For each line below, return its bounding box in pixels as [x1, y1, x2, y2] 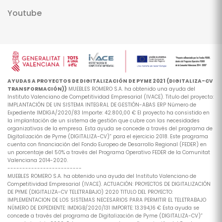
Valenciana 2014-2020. [7, 157, 68, 164]
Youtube [7, 7, 42, 19]
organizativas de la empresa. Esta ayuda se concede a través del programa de [7, 125, 213, 132]
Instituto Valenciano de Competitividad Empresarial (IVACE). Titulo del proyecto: [7, 93, 214, 101]
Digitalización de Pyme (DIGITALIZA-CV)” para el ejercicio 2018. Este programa [7, 133, 208, 140]
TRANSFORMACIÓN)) [7, 85, 67, 93]
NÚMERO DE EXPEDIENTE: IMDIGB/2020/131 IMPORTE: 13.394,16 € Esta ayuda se [7, 204, 199, 212]
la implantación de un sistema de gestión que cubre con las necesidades [7, 117, 200, 124]
